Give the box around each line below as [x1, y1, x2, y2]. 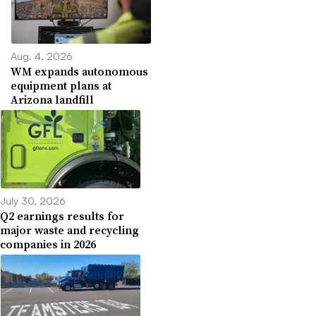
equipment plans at [11, 77, 111, 93]
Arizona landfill [11, 91, 94, 107]
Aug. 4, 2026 [11, 49, 73, 62]
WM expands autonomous [11, 63, 148, 79]
